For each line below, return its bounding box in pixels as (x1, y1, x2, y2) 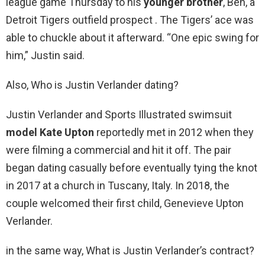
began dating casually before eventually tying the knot (6, 161, 257, 174)
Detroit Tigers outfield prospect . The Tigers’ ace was (6, 14, 254, 27)
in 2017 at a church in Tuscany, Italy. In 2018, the (6, 179, 230, 192)
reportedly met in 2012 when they (94, 126, 254, 139)
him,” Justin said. (6, 49, 85, 62)
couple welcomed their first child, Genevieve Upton (6, 197, 244, 210)
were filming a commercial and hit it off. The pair (6, 144, 231, 157)
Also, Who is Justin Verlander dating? (6, 79, 179, 92)
